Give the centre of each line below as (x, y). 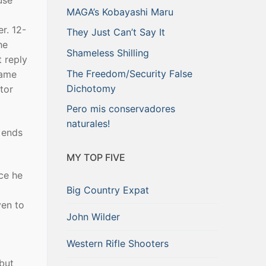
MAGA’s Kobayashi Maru (120, 12)
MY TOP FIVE (96, 158)
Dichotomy (91, 88)
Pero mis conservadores (121, 109)
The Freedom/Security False (129, 73)
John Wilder (93, 216)
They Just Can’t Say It (116, 32)
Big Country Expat (108, 190)
